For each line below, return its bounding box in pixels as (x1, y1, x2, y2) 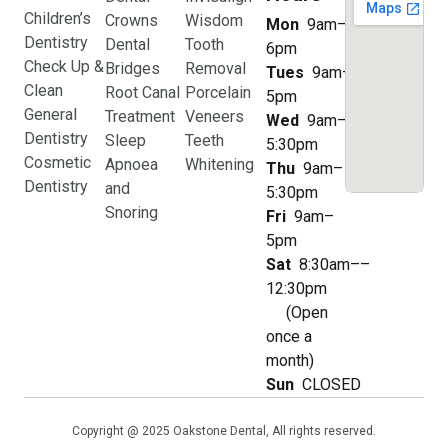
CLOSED (302, 375, 362, 394)
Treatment (104, 107, 175, 126)
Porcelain (185, 83, 252, 102)
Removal (185, 59, 247, 78)
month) (266, 351, 315, 370)
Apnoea (104, 155, 158, 174)
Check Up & (24, 57, 104, 76)
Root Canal (104, 83, 180, 102)
